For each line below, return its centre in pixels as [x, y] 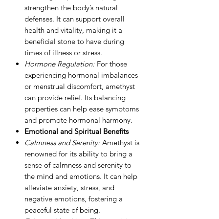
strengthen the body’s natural [71, 7]
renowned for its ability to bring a [78, 153]
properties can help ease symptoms [82, 109]
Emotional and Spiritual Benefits [77, 131]
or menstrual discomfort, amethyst [80, 86]
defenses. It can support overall [75, 19]
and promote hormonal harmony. [78, 120]
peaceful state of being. [62, 210]
